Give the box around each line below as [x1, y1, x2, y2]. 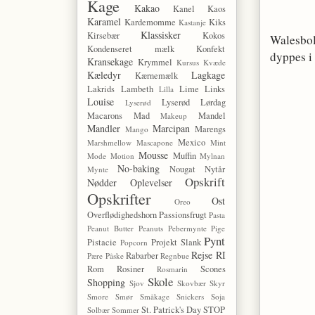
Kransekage [87, 55, 134, 69]
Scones [200, 263, 226, 276]
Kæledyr [87, 68, 122, 82]
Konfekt [196, 43, 226, 56]
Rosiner [117, 263, 145, 276]
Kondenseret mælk [87, 43, 174, 56]
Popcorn [120, 237, 148, 248]
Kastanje [178, 17, 206, 28]
